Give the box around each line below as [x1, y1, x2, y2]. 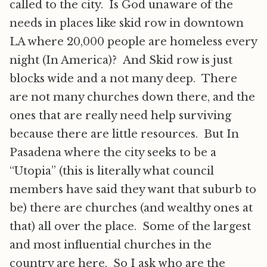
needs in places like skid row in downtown [10, 17, 244, 30]
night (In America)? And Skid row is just [10, 54, 232, 67]
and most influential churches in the [10, 238, 212, 252]
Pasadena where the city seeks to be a [10, 146, 216, 159]
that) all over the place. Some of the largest [10, 220, 251, 233]
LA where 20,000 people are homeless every [10, 35, 257, 48]
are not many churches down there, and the [10, 91, 255, 104]
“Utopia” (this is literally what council [10, 164, 214, 178]
